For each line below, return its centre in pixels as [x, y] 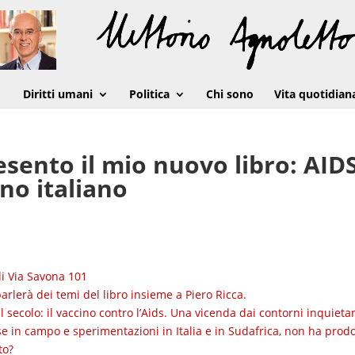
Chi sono [229, 94]
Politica [149, 94]
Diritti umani [57, 94]
